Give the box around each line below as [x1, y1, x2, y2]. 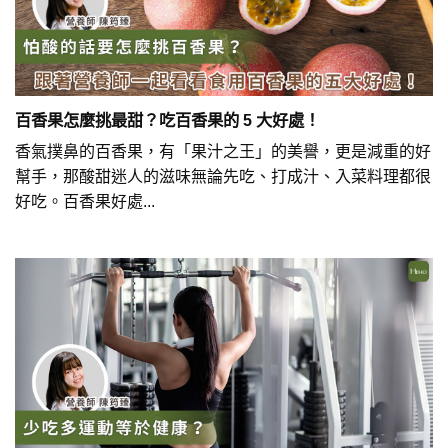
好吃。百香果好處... [15, 192, 155, 210]
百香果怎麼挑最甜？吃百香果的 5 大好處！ [15, 111, 320, 130]
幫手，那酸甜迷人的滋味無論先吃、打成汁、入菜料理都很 [15, 167, 431, 185]
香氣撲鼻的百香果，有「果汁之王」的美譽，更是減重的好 [15, 142, 431, 160]
